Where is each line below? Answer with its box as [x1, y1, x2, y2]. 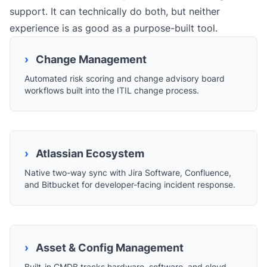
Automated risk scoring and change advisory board [24, 73, 225, 83]
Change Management [33, 53, 147, 66]
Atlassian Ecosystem [33, 147, 144, 160]
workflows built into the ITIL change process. [24, 85, 199, 95]
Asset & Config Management [33, 241, 184, 254]
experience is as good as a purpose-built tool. [10, 22, 218, 34]
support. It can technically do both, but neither [10, 5, 220, 17]
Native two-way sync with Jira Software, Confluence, [24, 167, 231, 178]
